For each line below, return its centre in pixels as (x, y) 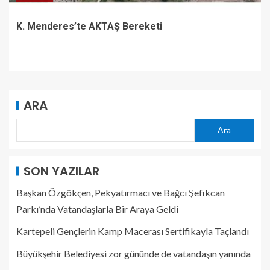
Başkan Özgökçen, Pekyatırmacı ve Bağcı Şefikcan (121, 192)
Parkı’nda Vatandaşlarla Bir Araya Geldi (97, 209)
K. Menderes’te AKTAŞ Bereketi (89, 26)
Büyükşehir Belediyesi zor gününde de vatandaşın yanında (133, 253)
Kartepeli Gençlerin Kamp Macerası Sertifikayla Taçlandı (133, 231)
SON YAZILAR (61, 171)
